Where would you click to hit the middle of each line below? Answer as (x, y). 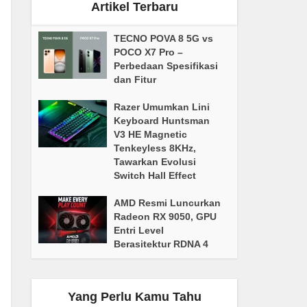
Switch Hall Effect (155, 175)
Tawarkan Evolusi (155, 162)
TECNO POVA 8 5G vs (163, 38)
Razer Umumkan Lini (162, 107)
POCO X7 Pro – (148, 52)
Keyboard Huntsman (162, 121)
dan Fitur (135, 79)
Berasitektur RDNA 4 (161, 244)
